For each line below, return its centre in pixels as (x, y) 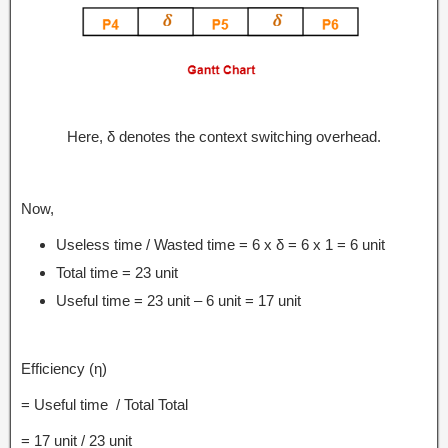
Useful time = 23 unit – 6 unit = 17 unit (178, 300)
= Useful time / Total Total (104, 404)
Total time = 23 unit (117, 272)
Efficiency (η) (64, 368)
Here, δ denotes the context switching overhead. (224, 136)
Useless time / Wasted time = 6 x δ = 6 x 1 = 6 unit (220, 244)
